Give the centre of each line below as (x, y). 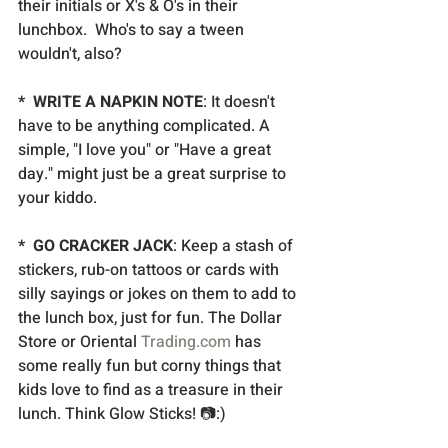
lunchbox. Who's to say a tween (133, 30)
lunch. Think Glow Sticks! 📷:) (122, 414)
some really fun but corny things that (151, 366)
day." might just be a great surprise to (154, 174)
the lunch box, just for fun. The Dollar (152, 318)
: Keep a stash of (235, 246)
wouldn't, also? (72, 54)
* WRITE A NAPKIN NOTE (110, 102)
